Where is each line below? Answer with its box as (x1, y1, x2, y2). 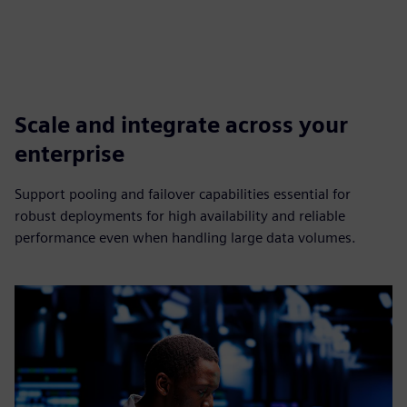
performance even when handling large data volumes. (15, 229, 356, 246)
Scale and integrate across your (15, 112, 348, 138)
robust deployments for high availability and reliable (15, 207, 345, 224)
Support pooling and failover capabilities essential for (15, 185, 351, 203)
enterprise (15, 141, 124, 167)
